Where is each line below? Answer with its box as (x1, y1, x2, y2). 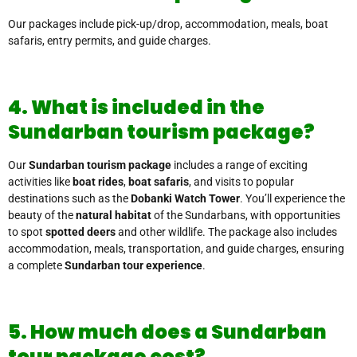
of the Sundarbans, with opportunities (151, 209, 340, 222)
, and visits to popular (189, 175, 294, 189)
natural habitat (76, 209, 151, 222)
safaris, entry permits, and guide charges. (8, 34, 211, 48)
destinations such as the (8, 192, 131, 206)
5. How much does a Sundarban (8, 319, 327, 346)
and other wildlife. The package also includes (116, 226, 337, 239)
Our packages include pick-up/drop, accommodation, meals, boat (8, 18, 328, 31)
